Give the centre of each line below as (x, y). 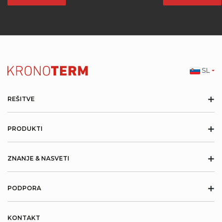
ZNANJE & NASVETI (38, 158)
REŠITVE (21, 99)
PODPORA (24, 188)
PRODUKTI (25, 128)
